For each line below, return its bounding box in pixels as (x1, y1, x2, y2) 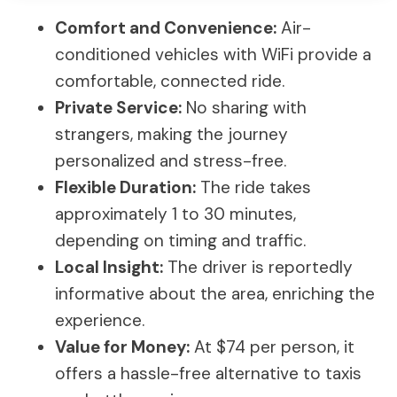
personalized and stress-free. (55, 150, 286, 172)
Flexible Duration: (55, 176, 196, 198)
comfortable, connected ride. (55, 70, 284, 92)
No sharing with (182, 97, 307, 119)
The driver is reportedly (163, 256, 353, 278)
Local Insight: (55, 256, 163, 278)
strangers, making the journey (55, 123, 288, 145)
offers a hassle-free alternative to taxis (55, 362, 362, 385)
